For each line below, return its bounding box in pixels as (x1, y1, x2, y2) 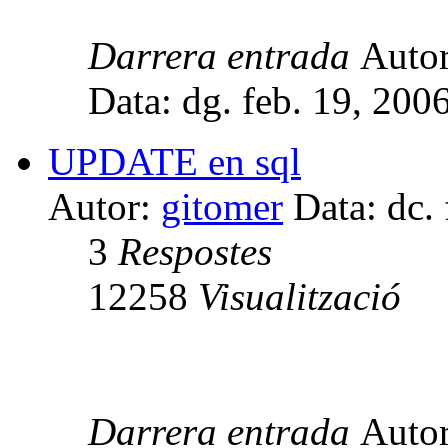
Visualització (198, 274, 401, 318)
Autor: (48, 184, 161, 228)
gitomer (161, 184, 283, 228)
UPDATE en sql (48, 139, 301, 183)
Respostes (118, 229, 272, 273)
